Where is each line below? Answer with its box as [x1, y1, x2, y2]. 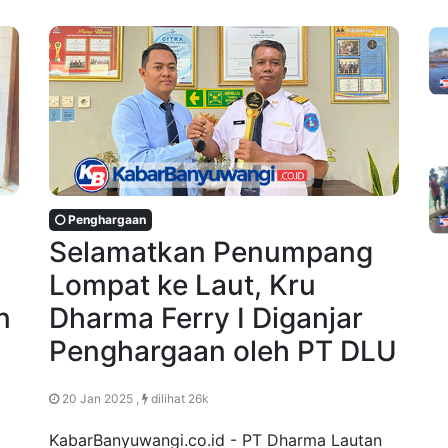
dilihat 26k [148, 391, 209, 407]
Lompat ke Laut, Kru [49, 268, 316, 303]
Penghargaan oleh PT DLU [49, 334, 397, 369]
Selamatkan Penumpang [49, 235, 373, 270]
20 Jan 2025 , [59, 391, 142, 407]
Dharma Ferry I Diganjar [49, 301, 363, 336]
